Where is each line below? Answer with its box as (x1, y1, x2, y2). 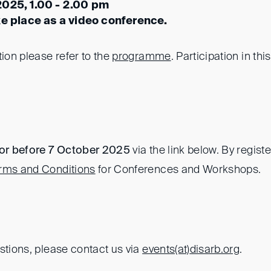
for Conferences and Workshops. (95, 165, 261, 175)
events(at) (142, 244, 190, 255)
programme (112, 51, 171, 62)
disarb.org (189, 244, 240, 255)
